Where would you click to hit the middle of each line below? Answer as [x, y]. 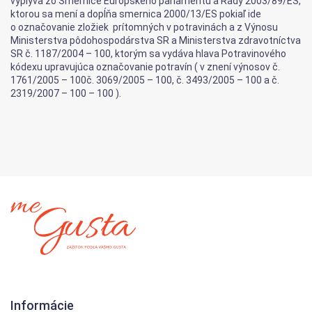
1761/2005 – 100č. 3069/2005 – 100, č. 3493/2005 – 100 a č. [145, 80]
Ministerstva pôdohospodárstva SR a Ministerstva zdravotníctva [156, 40]
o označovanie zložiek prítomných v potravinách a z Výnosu [144, 27]
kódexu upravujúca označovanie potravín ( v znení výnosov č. [145, 67]
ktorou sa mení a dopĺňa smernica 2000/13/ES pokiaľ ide [136, 14]
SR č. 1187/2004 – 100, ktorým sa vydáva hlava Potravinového [148, 54]
